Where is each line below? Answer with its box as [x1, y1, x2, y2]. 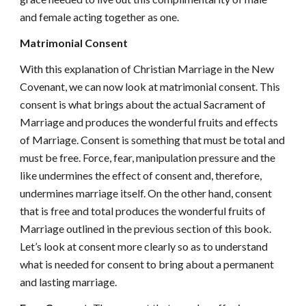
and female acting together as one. [20, 10, 180, 23]
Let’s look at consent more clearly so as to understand [20, 240, 268, 253]
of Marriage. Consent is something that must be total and [20, 133, 286, 146]
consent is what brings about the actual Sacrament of [20, 98, 266, 111]
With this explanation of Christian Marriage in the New [20, 62, 275, 75]
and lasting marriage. [20, 275, 120, 288]
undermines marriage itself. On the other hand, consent [20, 186, 273, 199]
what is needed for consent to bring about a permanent [20, 258, 275, 270]
